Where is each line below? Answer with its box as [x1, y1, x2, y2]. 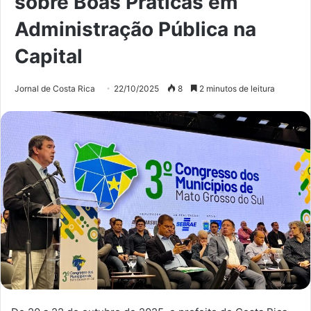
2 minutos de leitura [197, 83, 275, 94]
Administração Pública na [15, 17, 256, 42]
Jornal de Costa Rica [15, 83, 95, 94]
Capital [15, 44, 83, 69]
